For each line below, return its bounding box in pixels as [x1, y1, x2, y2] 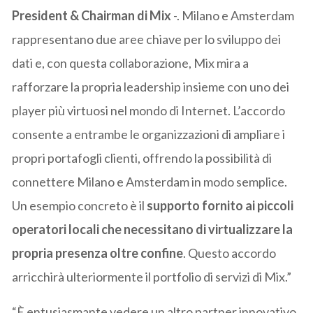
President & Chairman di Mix [12, 8, 172, 24]
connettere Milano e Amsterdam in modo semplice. [12, 174, 288, 190]
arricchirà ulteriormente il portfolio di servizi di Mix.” [12, 269, 292, 285]
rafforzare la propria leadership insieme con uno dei [12, 79, 290, 95]
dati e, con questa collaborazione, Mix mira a [12, 55, 249, 71]
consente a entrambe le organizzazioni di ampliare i [12, 126, 286, 143]
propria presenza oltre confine [12, 245, 184, 261]
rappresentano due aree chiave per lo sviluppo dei [12, 31, 282, 48]
